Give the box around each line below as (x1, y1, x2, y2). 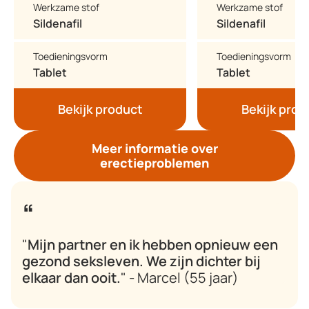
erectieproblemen (100, 154, 209, 171)
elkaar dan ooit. (22, 268, 121, 287)
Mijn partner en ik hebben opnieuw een (28, 235, 278, 254)
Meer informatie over (91, 140, 218, 157)
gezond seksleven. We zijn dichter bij (22, 252, 261, 270)
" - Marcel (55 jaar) (121, 268, 239, 287)
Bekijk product (57, 101, 143, 117)
